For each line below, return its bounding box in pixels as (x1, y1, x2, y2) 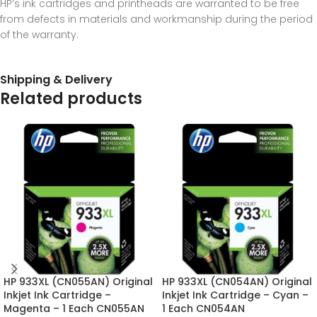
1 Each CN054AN (162, 301, 245, 316)
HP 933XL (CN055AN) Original (4, 275, 153, 289)
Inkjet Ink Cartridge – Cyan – (162, 288, 309, 302)
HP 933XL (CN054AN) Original (162, 275, 312, 289)
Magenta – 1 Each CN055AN (4, 301, 144, 316)
